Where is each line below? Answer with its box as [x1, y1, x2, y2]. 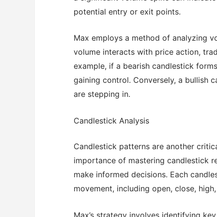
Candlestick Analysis [74, 115, 149, 125]
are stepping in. [74, 89, 130, 99]
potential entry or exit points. [74, 6, 181, 16]
